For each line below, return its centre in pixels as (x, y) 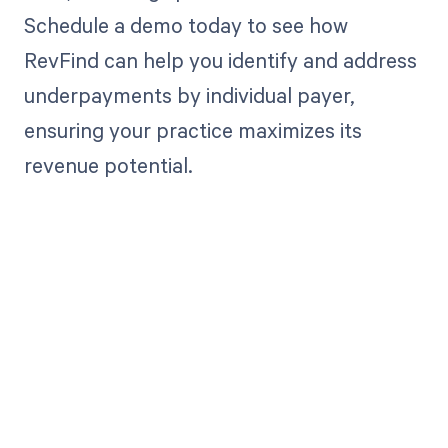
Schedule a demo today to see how (185, 24)
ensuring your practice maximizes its (192, 129)
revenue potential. (108, 164)
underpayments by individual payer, (189, 94)
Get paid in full (224, 396)
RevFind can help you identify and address (220, 59)
